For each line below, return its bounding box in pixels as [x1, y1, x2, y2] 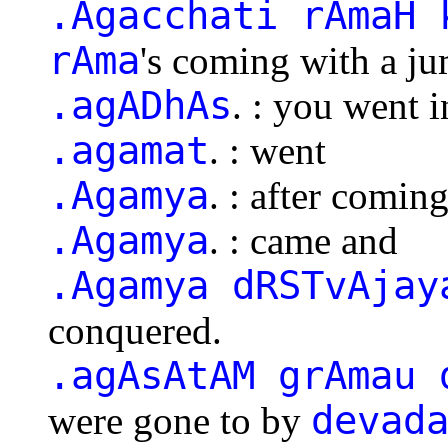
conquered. [48, 308, 222, 352]
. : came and [209, 218, 398, 262]
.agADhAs [48, 82, 232, 128]
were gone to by [48, 398, 311, 442]
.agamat [48, 127, 209, 173]
